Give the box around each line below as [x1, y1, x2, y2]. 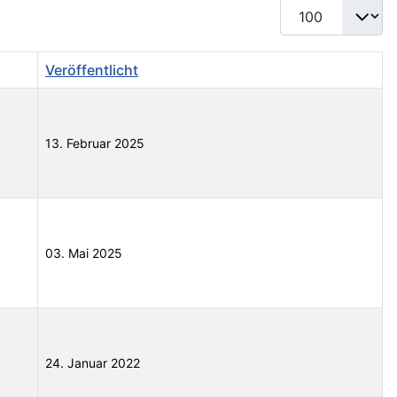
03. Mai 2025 [45, 245, 122, 261]
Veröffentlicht [45, 61, 138, 80]
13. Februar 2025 [45, 136, 144, 152]
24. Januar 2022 [45, 355, 140, 371]
